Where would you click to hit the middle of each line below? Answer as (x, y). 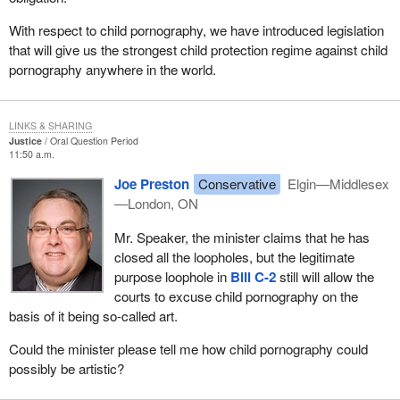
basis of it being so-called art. (93, 315)
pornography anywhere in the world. (112, 70)
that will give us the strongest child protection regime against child (198, 50)
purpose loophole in (172, 276)
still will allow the (325, 276)
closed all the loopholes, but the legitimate (234, 256)
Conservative (237, 184)
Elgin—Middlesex (337, 184)
